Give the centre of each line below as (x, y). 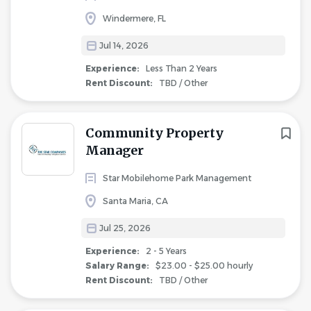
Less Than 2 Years (180, 68)
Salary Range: (118, 266)
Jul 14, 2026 (124, 45)
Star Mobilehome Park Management (177, 178)
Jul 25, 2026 (125, 228)
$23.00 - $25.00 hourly (203, 266)
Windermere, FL (134, 18)
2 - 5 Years (165, 251)
